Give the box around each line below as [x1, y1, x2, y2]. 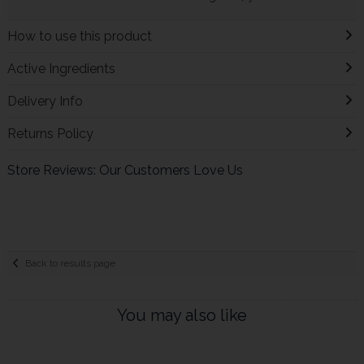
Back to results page [25, 258, 116, 270]
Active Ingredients [6, 60, 115, 76]
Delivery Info [6, 93, 83, 109]
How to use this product [6, 28, 152, 44]
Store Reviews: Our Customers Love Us [6, 162, 243, 178]
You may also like [116, 305, 247, 325]
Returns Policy [6, 125, 93, 141]
